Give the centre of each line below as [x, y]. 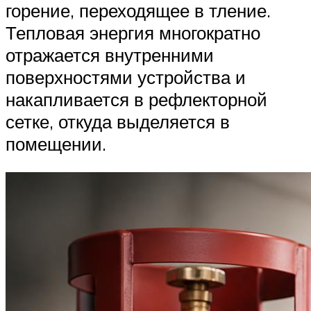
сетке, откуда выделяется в [118, 121]
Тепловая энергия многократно [133, 32]
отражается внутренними [110, 54]
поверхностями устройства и [126, 77]
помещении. [56, 143]
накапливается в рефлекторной [136, 99]
